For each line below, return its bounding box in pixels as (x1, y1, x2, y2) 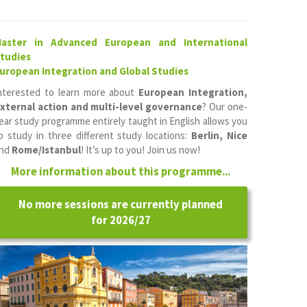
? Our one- (202, 100, 248, 113)
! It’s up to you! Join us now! (81, 143, 200, 156)
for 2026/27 (90, 213, 151, 228)
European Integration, (138, 86, 248, 99)
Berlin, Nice (191, 129, 247, 142)
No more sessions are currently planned (19, 197, 223, 212)
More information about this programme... (11, 164, 230, 179)
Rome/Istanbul (12, 143, 81, 156)
